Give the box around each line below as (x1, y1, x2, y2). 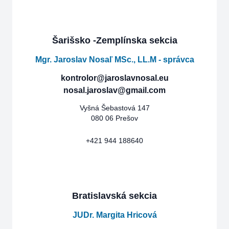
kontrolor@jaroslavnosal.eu (60, 74, 169, 82)
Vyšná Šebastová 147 (79, 104, 150, 112)
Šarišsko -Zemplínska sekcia (52, 35, 177, 45)
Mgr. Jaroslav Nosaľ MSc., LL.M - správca (35, 55, 194, 64)
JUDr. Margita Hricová (72, 211, 157, 219)
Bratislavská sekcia (72, 191, 157, 201)
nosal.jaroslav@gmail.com (63, 86, 166, 95)
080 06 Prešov (91, 114, 138, 122)
